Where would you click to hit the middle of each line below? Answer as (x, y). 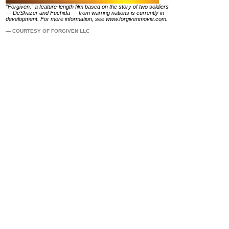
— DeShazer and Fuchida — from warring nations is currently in (85, 13)
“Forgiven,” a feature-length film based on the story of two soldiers (87, 7)
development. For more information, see (56, 19)
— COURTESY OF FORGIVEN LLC (48, 31)
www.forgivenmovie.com (136, 19)
